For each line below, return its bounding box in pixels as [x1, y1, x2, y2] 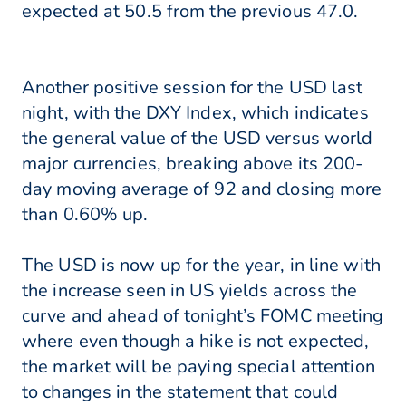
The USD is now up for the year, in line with [22, 253, 381, 278]
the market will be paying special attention [22, 354, 375, 380]
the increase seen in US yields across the [22, 278, 358, 304]
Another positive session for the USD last [22, 75, 363, 101]
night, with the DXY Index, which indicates [22, 101, 369, 126]
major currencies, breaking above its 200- [22, 151, 363, 177]
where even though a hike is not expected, [22, 329, 370, 354]
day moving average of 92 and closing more [22, 177, 382, 202]
